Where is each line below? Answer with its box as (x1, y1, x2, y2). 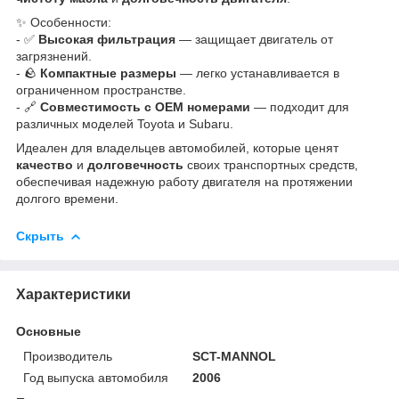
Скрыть (16, 228, 64, 243)
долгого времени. (16, 191, 118, 206)
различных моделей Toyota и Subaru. (16, 116, 233, 131)
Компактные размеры (40, 65, 176, 80)
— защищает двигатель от (175, 31, 333, 46)
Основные (16, 323, 81, 338)
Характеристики (16, 286, 131, 302)
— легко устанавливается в (176, 65, 339, 80)
